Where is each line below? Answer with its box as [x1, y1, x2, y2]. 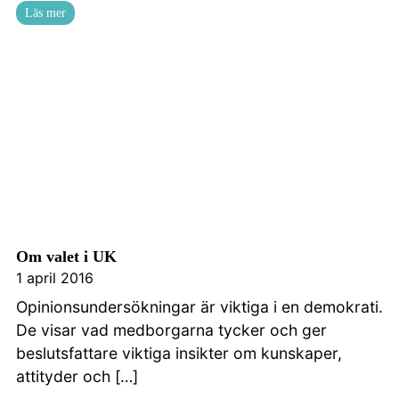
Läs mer [25, 5, 66, 20]
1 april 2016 [16, 269, 94, 288]
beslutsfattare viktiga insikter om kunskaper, [16, 344, 342, 363]
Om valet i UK [16, 248, 117, 266]
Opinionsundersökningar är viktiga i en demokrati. [16, 297, 383, 317]
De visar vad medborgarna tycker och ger [16, 321, 327, 340]
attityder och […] [16, 367, 138, 387]
